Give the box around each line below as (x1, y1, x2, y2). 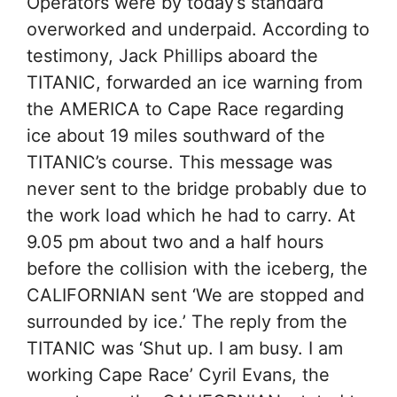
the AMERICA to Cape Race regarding (27, 98, 344, 120)
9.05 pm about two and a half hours (27, 231, 323, 253)
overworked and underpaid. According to (27, 19, 370, 40)
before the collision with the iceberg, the (27, 258, 368, 279)
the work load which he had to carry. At (27, 205, 355, 226)
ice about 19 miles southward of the (27, 125, 325, 146)
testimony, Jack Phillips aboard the (27, 45, 318, 66)
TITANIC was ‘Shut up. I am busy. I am (27, 338, 343, 359)
